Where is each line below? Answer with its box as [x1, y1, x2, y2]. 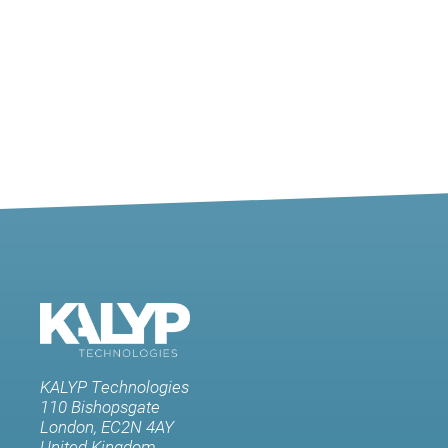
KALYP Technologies [40, 375, 189, 399]
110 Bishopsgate [40, 395, 160, 419]
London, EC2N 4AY [40, 415, 174, 439]
